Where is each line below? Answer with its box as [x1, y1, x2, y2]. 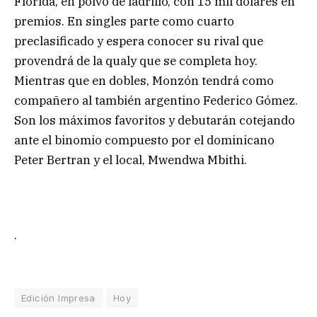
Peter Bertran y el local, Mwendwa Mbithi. [14, 152, 247, 168]
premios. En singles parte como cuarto [14, 13, 234, 30]
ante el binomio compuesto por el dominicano [14, 132, 275, 149]
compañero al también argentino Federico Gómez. [14, 93, 298, 109]
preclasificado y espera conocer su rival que [14, 33, 263, 50]
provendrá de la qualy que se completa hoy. [14, 53, 258, 69]
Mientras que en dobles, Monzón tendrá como [14, 73, 274, 89]
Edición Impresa [21, 292, 96, 304]
